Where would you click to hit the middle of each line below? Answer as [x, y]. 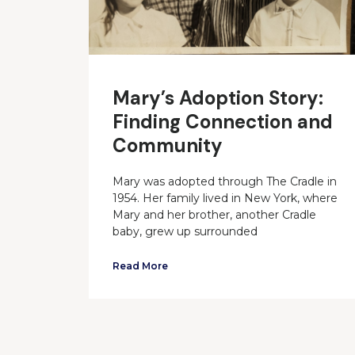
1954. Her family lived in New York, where [225, 198]
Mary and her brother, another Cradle [214, 215]
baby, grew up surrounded [185, 232]
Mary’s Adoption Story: [218, 98]
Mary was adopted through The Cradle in [225, 182]
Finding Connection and [223, 122]
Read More [140, 266]
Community [168, 146]
